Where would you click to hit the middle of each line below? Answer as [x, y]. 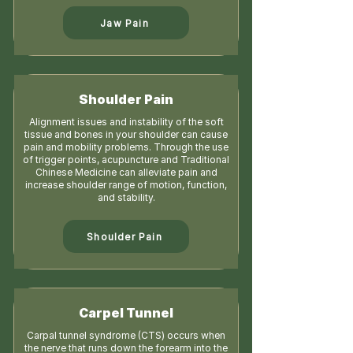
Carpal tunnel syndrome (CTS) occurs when [126, 335]
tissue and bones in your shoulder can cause [126, 134]
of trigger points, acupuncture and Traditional [126, 160]
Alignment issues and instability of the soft [126, 122]
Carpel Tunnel [126, 313]
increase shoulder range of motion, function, [126, 185]
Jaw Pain [124, 23]
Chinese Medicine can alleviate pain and [126, 172]
